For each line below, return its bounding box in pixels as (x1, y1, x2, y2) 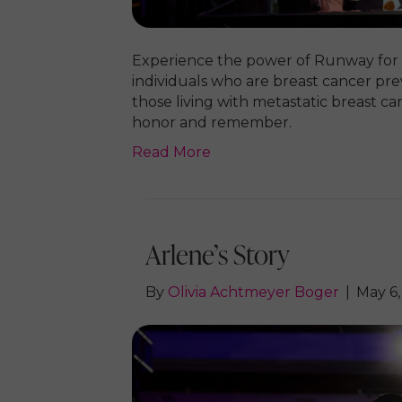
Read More (132, 144, 211, 162)
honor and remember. (132, 114, 292, 132)
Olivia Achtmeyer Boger (168, 284, 339, 301)
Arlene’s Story (145, 235, 290, 274)
